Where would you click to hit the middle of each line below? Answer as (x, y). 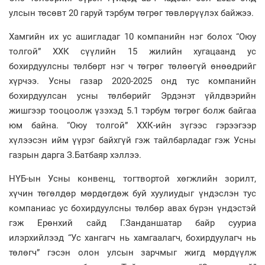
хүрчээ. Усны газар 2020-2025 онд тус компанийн (132, 81)
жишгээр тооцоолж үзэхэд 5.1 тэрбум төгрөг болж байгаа (132, 111)
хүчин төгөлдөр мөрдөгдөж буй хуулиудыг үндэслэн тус (132, 194)
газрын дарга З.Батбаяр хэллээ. (76, 155)
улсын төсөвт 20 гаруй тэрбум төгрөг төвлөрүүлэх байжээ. (132, 13)
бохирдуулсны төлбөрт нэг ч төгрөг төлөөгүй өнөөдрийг (132, 67)
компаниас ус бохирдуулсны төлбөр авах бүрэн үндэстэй (132, 209)
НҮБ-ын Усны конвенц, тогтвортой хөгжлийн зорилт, (132, 179)
